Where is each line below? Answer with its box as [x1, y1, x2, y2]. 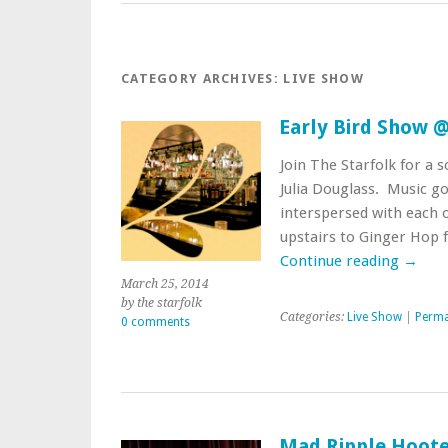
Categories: [279, 310, 347, 324]
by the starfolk [121, 295, 202, 310]
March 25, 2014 [121, 276, 209, 291]
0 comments [121, 314, 190, 329]
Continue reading [279, 252, 403, 270]
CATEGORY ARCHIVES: [121, 71, 284, 86]
